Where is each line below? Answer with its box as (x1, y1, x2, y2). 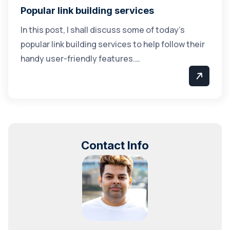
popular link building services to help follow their (21, 39, 205, 50)
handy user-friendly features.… (21, 53, 140, 64)
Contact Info (81, 139, 149, 152)
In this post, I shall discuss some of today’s (21, 24, 185, 35)
